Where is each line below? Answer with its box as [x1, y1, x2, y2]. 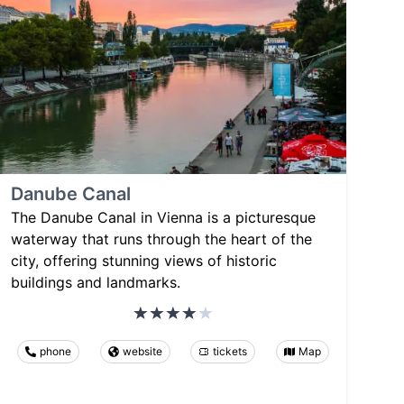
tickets [213, 344, 248, 359]
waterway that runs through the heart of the [11, 230, 312, 249]
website [122, 344, 162, 359]
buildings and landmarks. [11, 273, 180, 292]
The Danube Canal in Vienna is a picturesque [11, 208, 316, 227]
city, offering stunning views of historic [11, 252, 277, 271]
